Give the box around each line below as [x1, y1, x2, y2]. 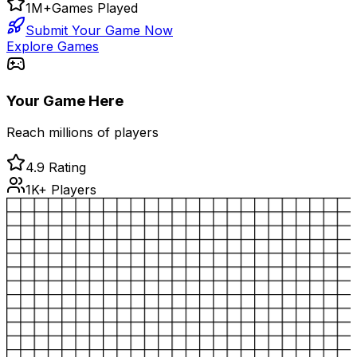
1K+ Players [25, 182, 96, 198]
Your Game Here [6, 91, 124, 110]
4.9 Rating [25, 159, 86, 176]
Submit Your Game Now [25, 22, 173, 38]
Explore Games [6, 37, 99, 54]
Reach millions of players [6, 124, 159, 141]
